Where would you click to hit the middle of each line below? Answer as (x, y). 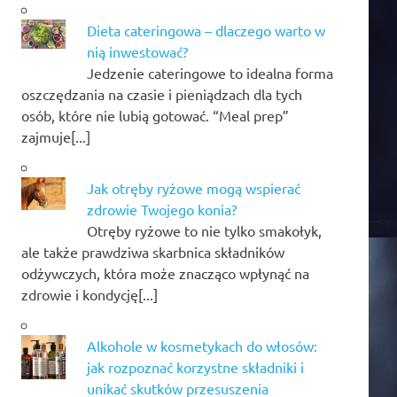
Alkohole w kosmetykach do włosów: (202, 345)
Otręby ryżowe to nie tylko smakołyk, (204, 230)
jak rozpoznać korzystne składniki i (195, 366)
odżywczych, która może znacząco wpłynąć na (165, 272)
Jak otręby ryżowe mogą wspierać (194, 187)
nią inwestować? (137, 51)
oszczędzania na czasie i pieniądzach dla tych (162, 93)
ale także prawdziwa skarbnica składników (153, 251)
